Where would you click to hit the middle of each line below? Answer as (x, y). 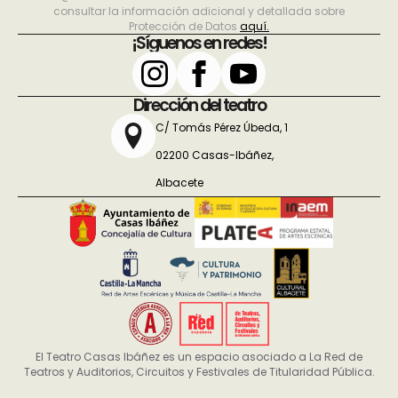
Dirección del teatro (199, 105)
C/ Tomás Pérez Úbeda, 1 (221, 127)
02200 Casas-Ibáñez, (214, 155)
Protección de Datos (184, 26)
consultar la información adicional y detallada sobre (199, 11)
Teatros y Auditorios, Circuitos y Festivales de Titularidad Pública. (199, 371)
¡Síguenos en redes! (199, 43)
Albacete (179, 182)
